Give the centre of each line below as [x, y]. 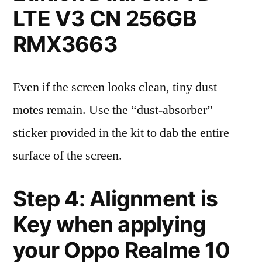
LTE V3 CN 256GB [105, 18]
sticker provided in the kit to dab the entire [121, 133]
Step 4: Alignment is [116, 199]
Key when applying [110, 224]
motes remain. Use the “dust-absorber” [113, 110]
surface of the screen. [68, 156]
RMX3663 [65, 44]
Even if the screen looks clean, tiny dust [115, 87]
